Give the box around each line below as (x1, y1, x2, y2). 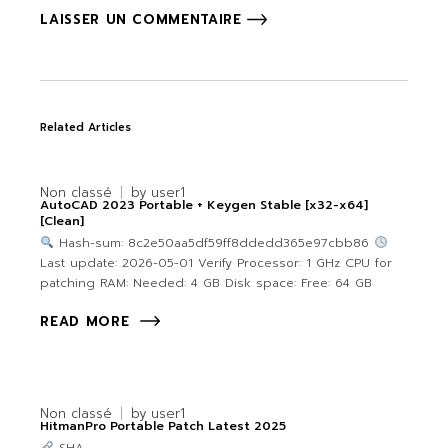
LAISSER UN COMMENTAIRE (40, 10, 242, 30)
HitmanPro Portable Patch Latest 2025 (40, 417, 287, 436)
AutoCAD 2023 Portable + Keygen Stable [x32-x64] (40, 196, 369, 215)
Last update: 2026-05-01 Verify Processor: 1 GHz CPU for (40, 254, 393, 273)
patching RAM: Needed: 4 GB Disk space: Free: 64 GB (40, 274, 373, 293)
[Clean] (40, 212, 85, 231)
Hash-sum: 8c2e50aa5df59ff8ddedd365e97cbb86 (53, 234, 374, 253)
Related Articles (40, 119, 132, 137)
